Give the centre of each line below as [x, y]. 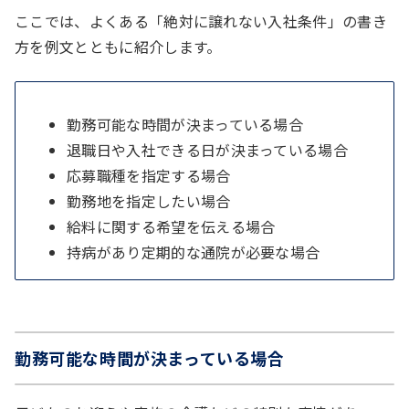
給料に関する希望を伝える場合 [171, 226]
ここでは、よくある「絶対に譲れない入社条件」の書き [201, 21]
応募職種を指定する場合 [149, 175]
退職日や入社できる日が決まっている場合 [208, 149]
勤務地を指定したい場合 [149, 200]
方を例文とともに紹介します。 [118, 46]
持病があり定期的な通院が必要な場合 [194, 252]
